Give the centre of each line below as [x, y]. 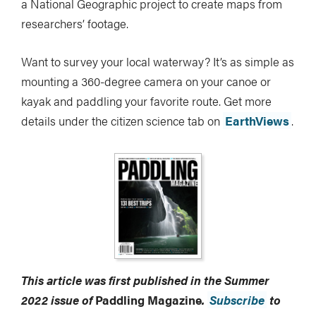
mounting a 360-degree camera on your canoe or [146, 81]
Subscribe [237, 299]
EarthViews [257, 120]
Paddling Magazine [148, 299]
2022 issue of [58, 299]
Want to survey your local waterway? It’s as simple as [158, 61]
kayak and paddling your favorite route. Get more [146, 101]
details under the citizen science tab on [122, 120]
